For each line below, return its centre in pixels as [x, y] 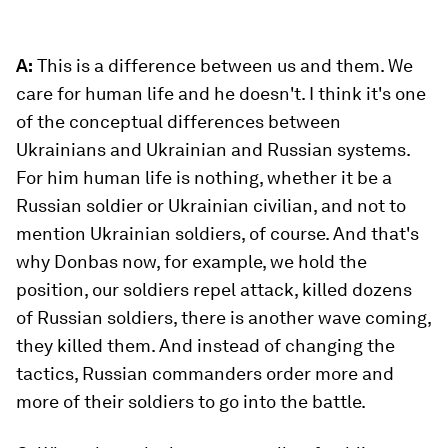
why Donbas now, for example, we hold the [191, 261]
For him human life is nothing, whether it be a [204, 177]
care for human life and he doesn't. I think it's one [221, 93]
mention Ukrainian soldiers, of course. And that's [217, 233]
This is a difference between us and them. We [223, 65]
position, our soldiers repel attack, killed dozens [214, 289]
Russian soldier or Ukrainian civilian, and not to [211, 205]
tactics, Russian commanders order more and [205, 373]
